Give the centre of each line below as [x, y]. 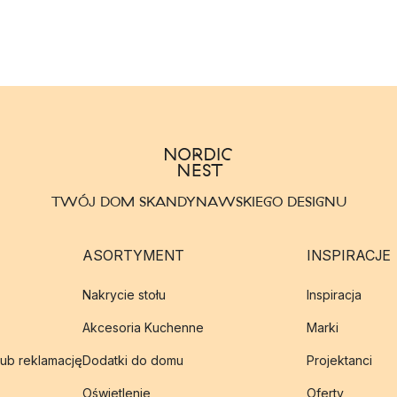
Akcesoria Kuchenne [143, 327]
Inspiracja [334, 295]
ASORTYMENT [133, 255]
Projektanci [339, 360]
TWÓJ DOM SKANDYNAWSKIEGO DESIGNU [198, 201]
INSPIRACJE [348, 255]
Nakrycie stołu [124, 295]
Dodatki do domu [132, 360]
